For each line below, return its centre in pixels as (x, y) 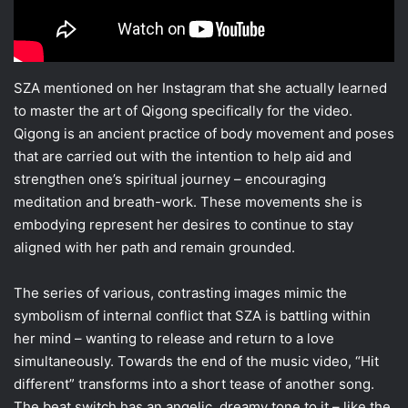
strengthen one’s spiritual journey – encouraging (170, 178)
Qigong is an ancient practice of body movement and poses (204, 133)
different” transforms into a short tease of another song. (194, 383)
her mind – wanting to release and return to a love (174, 338)
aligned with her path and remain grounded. (154, 247)
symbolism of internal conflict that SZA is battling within (192, 315)
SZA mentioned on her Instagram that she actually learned (200, 87)
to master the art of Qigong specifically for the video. (183, 110)
